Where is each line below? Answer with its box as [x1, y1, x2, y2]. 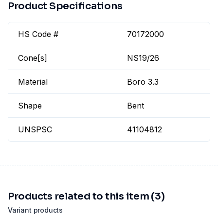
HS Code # [18, 29, 58, 39]
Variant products [8, 206, 63, 215]
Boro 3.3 [127, 77, 159, 87]
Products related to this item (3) [8, 190, 165, 203]
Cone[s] [18, 53, 47, 63]
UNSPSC [18, 125, 52, 135]
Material [18, 77, 48, 87]
